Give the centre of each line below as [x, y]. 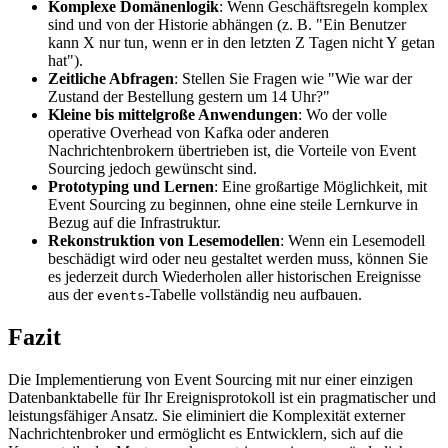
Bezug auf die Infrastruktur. [134, 222]
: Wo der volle [342, 114]
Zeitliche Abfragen [111, 78]
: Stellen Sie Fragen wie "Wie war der [293, 78]
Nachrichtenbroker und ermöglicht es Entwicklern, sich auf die [205, 433]
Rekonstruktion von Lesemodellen [164, 240]
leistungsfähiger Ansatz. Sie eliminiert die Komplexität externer [206, 415]
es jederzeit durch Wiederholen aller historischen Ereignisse [234, 276]
